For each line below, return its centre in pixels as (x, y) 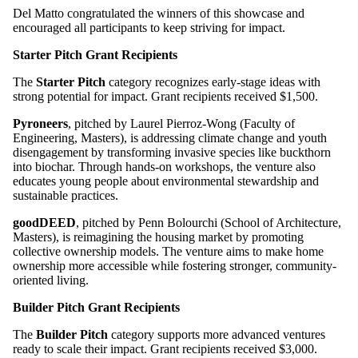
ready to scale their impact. (82, 348)
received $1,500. (274, 96)
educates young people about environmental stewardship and (166, 181)
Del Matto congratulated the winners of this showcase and (159, 13)
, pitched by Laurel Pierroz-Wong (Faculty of (181, 123)
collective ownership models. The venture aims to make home (168, 251)
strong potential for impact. (82, 96)
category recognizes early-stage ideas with (213, 82)
